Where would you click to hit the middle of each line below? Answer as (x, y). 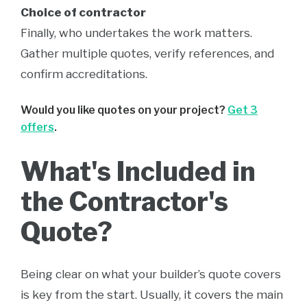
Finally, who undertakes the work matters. (136, 33)
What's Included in (138, 171)
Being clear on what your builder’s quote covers (151, 274)
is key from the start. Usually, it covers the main (152, 295)
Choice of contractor (83, 12)
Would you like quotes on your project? (124, 110)
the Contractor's (124, 201)
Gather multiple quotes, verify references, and (147, 53)
